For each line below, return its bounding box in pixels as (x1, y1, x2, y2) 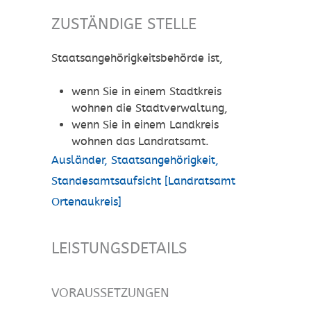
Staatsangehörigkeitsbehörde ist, (51, 51, 223, 65)
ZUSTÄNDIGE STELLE (51, 15, 196, 33)
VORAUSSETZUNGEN (51, 285, 169, 301)
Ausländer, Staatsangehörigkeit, (51, 153, 219, 167)
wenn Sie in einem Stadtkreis (71, 85, 221, 99)
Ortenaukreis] (51, 195, 121, 209)
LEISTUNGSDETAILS (51, 239, 187, 258)
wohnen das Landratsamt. (71, 135, 209, 149)
